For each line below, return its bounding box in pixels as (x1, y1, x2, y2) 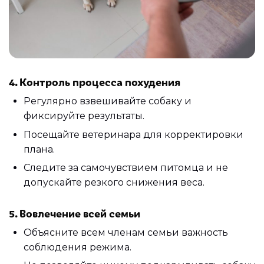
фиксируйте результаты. (24, 110, 144, 122)
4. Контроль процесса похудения (9, 73, 180, 89)
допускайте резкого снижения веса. (24, 177, 204, 188)
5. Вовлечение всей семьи (9, 204, 140, 220)
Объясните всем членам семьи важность (24, 227, 228, 239)
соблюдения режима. (24, 242, 131, 253)
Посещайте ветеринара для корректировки (24, 128, 243, 140)
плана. (24, 143, 55, 155)
